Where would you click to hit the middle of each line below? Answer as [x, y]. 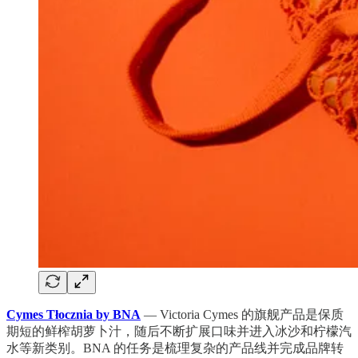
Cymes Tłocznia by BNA [74, 314]
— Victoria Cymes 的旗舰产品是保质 [242, 314]
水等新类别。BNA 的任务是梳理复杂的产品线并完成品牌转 [175, 348]
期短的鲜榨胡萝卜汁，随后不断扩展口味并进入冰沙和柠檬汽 [179, 331]
